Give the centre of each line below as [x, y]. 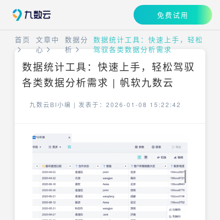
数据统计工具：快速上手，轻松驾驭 [109, 67]
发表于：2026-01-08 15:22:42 [130, 104]
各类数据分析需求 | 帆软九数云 [98, 82]
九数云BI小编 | [54, 104]
